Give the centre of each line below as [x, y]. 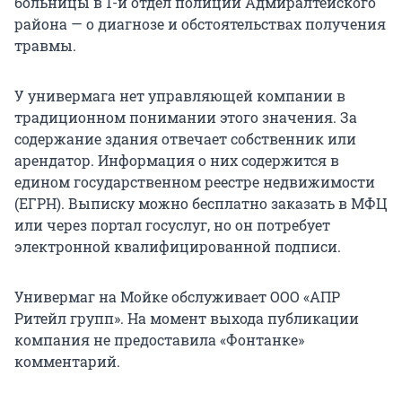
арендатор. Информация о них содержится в [177, 161]
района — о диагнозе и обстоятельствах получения [200, 24]
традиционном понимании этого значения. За [186, 118]
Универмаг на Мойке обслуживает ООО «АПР [177, 297]
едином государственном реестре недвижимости [195, 182]
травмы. [45, 46]
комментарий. [67, 362]
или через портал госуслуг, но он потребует [172, 225]
